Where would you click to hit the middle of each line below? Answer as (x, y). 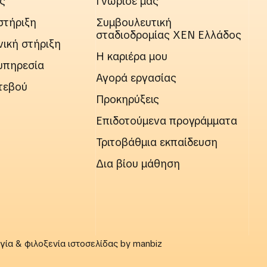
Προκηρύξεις (128, 100)
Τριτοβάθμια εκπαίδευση (157, 142)
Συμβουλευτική (134, 23)
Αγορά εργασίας (136, 78)
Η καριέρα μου (132, 57)
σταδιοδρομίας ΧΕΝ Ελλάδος (169, 35)
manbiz (148, 244)
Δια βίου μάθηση (138, 164)
